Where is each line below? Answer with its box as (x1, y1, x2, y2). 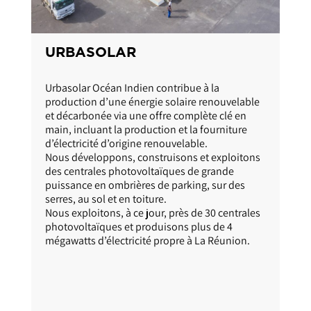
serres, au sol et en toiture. (45, 229, 167, 244)
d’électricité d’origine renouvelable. (45, 174, 208, 189)
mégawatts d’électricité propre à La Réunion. (45, 271, 250, 286)
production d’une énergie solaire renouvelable (45, 132, 260, 147)
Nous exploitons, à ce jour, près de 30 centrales (45, 243, 260, 258)
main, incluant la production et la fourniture (45, 160, 247, 175)
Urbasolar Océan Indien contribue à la (45, 118, 219, 133)
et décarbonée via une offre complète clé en (45, 146, 246, 161)
